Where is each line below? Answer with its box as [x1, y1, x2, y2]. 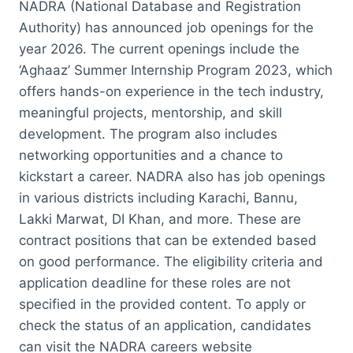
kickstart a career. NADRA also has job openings [19, 168, 325, 184]
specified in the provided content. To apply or [19, 295, 306, 312]
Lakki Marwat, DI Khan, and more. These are [19, 210, 301, 227]
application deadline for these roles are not [19, 274, 291, 291]
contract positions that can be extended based [19, 232, 317, 248]
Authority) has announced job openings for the [19, 19, 314, 35]
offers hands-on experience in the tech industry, [19, 83, 324, 99]
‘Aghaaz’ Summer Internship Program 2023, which [19, 61, 333, 78]
